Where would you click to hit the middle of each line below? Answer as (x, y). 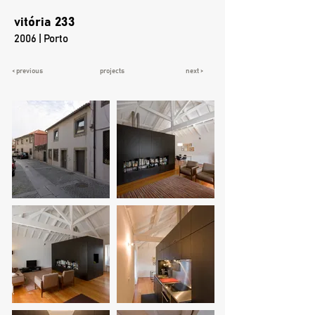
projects (112, 71)
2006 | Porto (41, 39)
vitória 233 (45, 22)
